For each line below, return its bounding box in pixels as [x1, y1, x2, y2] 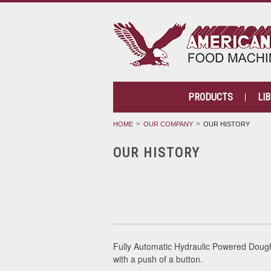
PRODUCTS [188, 91, 233, 103]
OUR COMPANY [143, 120, 193, 128]
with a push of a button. [113, 253, 203, 265]
